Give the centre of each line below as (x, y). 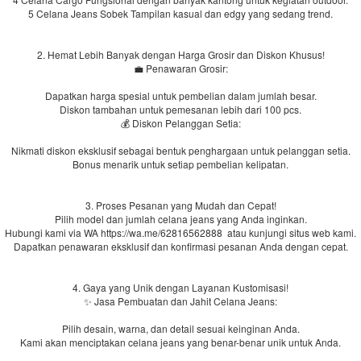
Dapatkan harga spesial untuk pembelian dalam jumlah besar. (180, 95)
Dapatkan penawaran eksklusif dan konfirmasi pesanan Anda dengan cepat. (180, 246)
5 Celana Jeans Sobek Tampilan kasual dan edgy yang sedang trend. (180, 13)
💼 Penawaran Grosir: (180, 68)
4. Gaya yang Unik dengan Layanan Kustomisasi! (180, 287)
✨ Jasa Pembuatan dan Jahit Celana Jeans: (180, 301)
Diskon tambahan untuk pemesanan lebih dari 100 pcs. (180, 109)
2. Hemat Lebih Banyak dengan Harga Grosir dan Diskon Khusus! (180, 54)
